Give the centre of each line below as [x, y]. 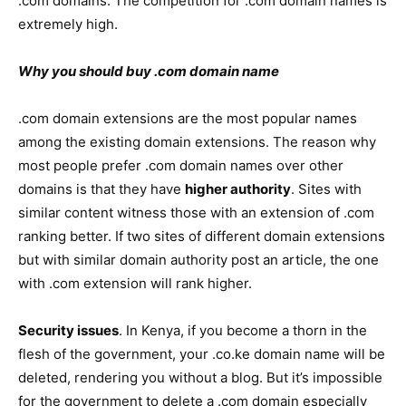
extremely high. [68, 24]
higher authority [238, 189]
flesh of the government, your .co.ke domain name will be [202, 354]
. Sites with [326, 189]
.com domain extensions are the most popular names [188, 118]
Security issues [68, 330]
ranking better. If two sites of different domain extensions [202, 236]
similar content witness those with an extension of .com [196, 213]
